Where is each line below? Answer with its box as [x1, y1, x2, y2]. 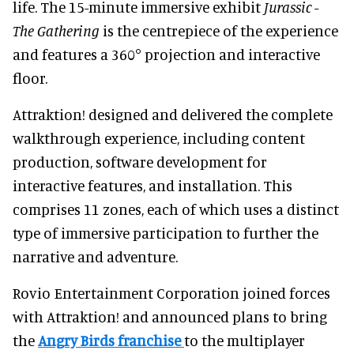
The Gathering [13, 21, 100, 40]
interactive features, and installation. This [13, 176, 292, 195]
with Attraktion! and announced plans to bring [13, 307, 327, 326]
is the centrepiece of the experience [100, 21, 338, 40]
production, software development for [13, 153, 267, 171]
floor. [13, 69, 47, 88]
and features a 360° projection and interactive [13, 45, 320, 64]
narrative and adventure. [13, 247, 178, 266]
